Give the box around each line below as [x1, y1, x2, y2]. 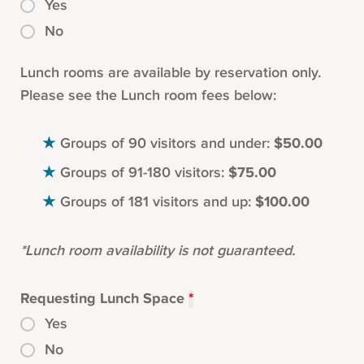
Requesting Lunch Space [20, 290, 188, 309]
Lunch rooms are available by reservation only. [20, 64, 321, 82]
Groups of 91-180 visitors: [59, 164, 228, 182]
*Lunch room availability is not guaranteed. [20, 242, 295, 260]
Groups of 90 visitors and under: [59, 135, 274, 153]
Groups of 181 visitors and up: [59, 193, 255, 211]
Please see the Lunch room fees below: [20, 87, 276, 105]
